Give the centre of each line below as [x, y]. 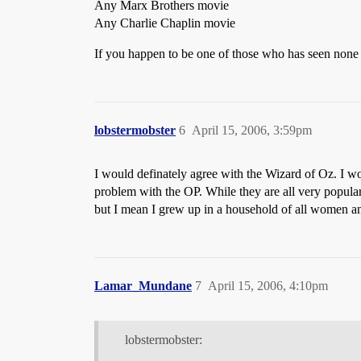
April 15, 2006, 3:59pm [252, 130]
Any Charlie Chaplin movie [165, 23]
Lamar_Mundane [143, 286]
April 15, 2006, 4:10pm [268, 286]
